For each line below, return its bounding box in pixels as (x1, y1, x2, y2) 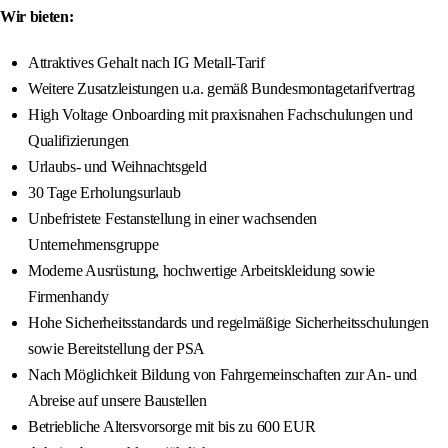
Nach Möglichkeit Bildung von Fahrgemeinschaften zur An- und (28, 366, 418, 384)
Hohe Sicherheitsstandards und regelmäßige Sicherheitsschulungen (28, 314, 429, 332)
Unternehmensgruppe (28, 236, 159, 254)
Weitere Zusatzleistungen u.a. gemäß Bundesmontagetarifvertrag (28, 80, 415, 98)
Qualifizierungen (28, 132, 129, 150)
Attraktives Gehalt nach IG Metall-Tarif (28, 54, 265, 72)
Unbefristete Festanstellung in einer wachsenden (28, 210, 317, 228)
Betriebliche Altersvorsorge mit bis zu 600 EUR (28, 418, 316, 436)
